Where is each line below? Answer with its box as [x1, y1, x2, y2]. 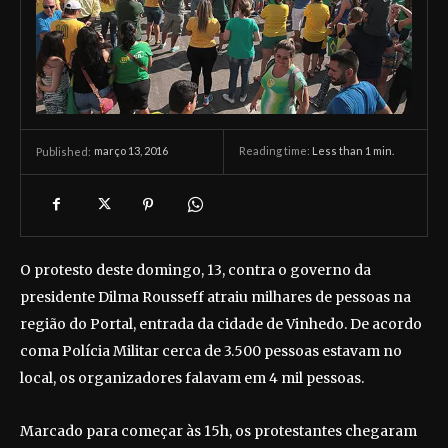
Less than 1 [312, 144, 371, 158]
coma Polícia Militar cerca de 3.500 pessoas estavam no [20, 341, 402, 360]
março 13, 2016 [94, 144, 168, 158]
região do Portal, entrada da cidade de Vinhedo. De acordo [20, 314, 422, 333]
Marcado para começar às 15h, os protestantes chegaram [20, 421, 417, 440]
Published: [36, 144, 91, 158]
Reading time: [239, 144, 312, 158]
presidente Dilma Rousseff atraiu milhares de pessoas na [20, 287, 411, 306]
